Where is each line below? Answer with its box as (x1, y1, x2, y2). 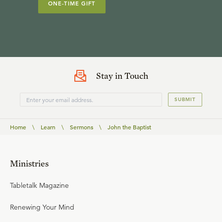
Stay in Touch (96, 70, 148, 81)
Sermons (70, 123, 93, 131)
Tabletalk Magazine (10, 181, 69, 190)
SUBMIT (174, 96, 196, 103)
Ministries (10, 158, 49, 168)
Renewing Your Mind (10, 203, 74, 212)
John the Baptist (108, 123, 151, 131)
